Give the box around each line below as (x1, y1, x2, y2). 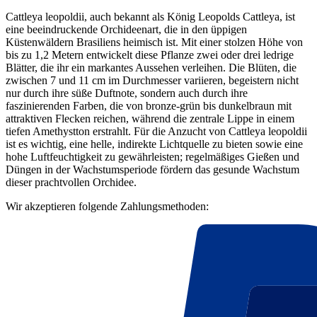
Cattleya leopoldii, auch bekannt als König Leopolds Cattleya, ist (6, 11, 295, 23)
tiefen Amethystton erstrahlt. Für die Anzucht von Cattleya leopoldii (6, 125, 307, 138)
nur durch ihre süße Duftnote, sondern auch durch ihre (6, 87, 248, 100)
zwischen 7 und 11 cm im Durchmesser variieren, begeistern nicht (6, 74, 299, 87)
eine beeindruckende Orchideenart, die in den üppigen (6, 23, 247, 36)
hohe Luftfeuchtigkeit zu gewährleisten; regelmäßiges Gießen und (6, 151, 299, 163)
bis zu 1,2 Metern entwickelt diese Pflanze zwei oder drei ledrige (6, 49, 294, 62)
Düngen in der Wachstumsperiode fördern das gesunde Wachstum (6, 163, 299, 176)
